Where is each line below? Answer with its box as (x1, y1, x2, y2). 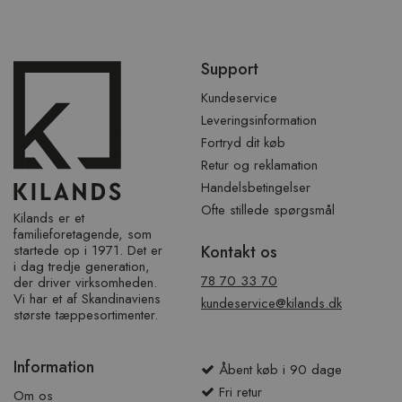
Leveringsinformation (201, 110, 317, 131)
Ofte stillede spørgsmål (201, 200, 335, 221)
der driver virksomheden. (13, 272, 157, 293)
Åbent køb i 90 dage (214, 359, 342, 380)
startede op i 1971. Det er (13, 240, 162, 260)
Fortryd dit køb (201, 133, 285, 153)
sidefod (13, 83, 57, 103)
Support (201, 57, 258, 82)
